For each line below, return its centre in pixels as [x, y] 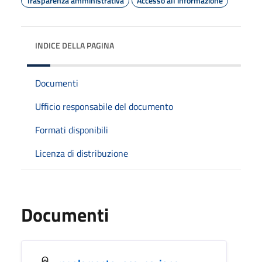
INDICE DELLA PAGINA [75, 45]
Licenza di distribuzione [82, 153]
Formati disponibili [72, 130]
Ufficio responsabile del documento [104, 106]
